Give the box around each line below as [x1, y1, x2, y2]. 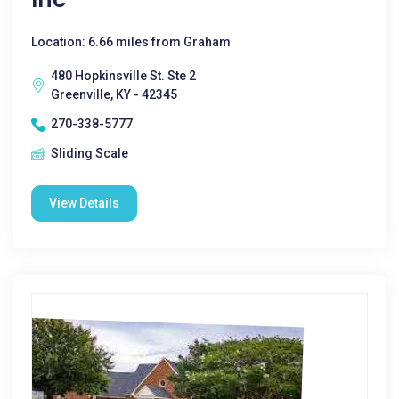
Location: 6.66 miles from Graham [31, 35, 231, 49]
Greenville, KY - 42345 [51, 87, 177, 102]
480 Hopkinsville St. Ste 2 [51, 69, 196, 83]
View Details [49, 196, 119, 210]
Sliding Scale [51, 146, 128, 160]
